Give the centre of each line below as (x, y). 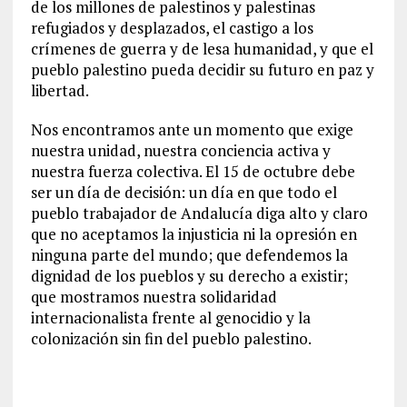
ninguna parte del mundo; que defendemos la (189, 255)
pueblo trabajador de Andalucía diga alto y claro (199, 213)
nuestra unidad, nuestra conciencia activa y (180, 151)
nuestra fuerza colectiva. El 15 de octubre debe (193, 172)
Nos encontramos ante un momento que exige (192, 130)
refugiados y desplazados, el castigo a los (172, 28)
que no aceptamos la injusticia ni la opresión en (194, 234)
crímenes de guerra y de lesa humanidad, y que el (202, 49)
